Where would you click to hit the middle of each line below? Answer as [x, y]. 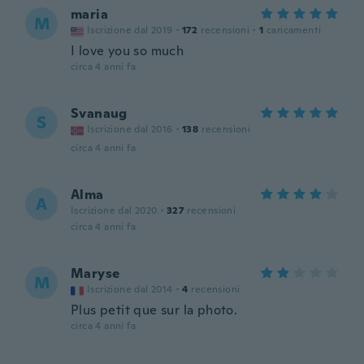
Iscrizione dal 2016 [130, 129]
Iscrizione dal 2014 [130, 289]
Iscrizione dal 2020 [114, 210]
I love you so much [128, 51]
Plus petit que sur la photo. [154, 310]
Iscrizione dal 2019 [130, 30]
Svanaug [99, 113]
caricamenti [294, 30]
